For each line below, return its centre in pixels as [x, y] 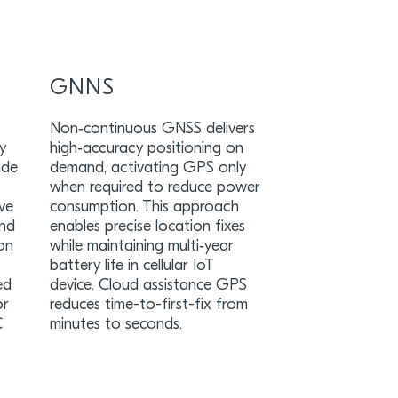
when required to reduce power [155, 188]
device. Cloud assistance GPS [148, 286]
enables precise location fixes [147, 227]
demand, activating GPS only [147, 168]
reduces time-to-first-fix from [148, 305]
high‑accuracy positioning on [146, 149]
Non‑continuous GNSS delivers [152, 129]
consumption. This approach [144, 207]
